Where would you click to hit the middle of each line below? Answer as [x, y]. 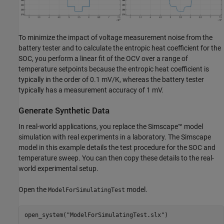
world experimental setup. [58, 168]
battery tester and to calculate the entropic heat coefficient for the [120, 48]
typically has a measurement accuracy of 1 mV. [91, 90]
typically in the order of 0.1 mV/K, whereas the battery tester [111, 80]
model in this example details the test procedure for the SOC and [117, 147]
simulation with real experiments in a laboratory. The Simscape [115, 137]
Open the [33, 189]
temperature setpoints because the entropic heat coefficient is [114, 69]
